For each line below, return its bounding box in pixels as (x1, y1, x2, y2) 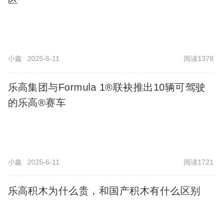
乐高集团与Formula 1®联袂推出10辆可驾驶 (7, 82, 206, 93)
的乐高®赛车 (7, 97, 66, 109)
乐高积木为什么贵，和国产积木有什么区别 (7, 185, 201, 196)
